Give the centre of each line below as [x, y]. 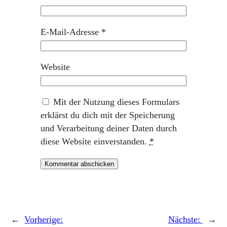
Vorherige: [44, 220]
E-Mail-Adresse [71, 32]
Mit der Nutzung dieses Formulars [116, 102]
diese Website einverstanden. [95, 141]
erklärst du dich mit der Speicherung [107, 115]
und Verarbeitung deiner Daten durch [108, 128]
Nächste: [185, 220]
